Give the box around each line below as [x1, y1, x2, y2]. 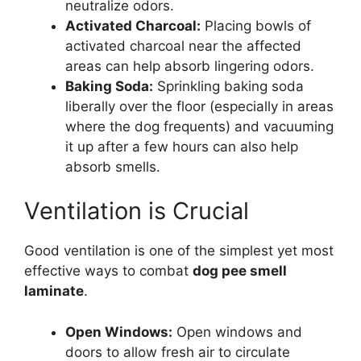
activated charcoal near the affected [65, 37, 301, 54]
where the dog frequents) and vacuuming [65, 118, 334, 135]
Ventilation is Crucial [24, 197, 249, 226]
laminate [24, 283, 84, 300]
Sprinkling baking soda [153, 77, 304, 94]
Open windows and [172, 323, 302, 340]
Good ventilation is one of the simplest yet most [24, 243, 334, 259]
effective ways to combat [24, 263, 193, 280]
